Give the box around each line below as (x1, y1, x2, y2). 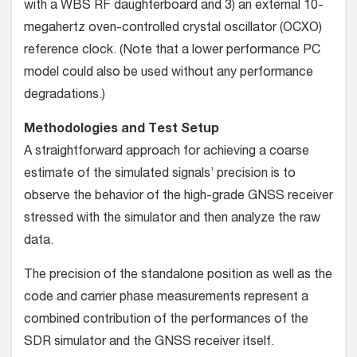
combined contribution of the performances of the (24, 314, 308, 328)
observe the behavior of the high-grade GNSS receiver (24, 190, 333, 204)
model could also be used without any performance (24, 67, 313, 80)
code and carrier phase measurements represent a (24, 292, 308, 305)
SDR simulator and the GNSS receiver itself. (24, 336, 274, 350)
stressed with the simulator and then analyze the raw (24, 213, 320, 226)
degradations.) (24, 89, 105, 103)
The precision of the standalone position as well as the (24, 269, 332, 283)
